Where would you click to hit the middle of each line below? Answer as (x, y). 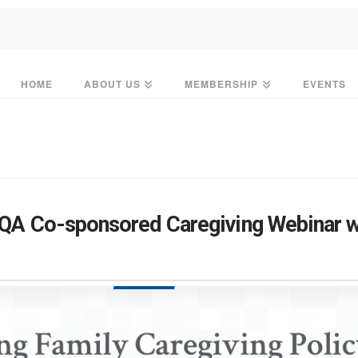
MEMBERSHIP (222, 84)
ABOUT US (112, 84)
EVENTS (324, 84)
